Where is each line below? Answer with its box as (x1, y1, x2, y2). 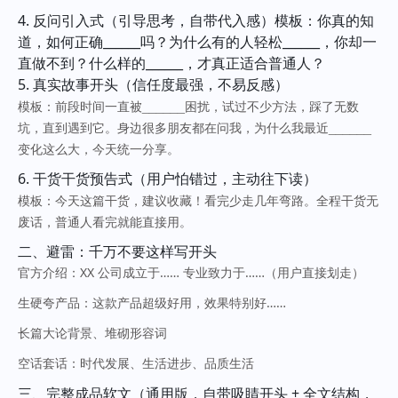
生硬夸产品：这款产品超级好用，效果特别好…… (18, 294, 286, 312)
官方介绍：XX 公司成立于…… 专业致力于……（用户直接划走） (18, 264, 364, 282)
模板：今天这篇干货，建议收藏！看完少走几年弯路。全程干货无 (18, 191, 378, 210)
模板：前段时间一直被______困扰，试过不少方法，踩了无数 (18, 97, 359, 115)
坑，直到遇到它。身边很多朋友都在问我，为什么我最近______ (18, 118, 371, 137)
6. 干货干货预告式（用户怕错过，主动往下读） (18, 169, 317, 189)
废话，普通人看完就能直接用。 (18, 212, 192, 231)
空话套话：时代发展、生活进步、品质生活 (18, 354, 254, 372)
